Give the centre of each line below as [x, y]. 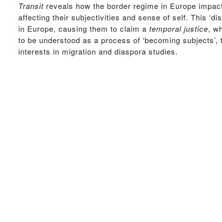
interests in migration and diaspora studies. [98, 51]
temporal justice [179, 28]
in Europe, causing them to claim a [84, 28]
